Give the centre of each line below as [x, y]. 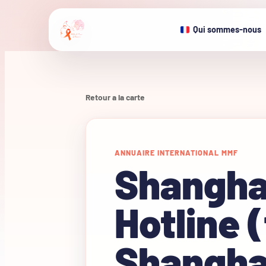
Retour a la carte [115, 97]
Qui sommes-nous [227, 29]
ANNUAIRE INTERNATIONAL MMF [176, 153]
